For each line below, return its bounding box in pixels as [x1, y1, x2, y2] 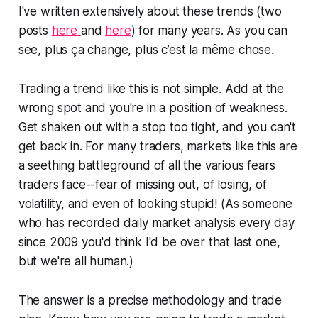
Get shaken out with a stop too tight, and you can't [18, 120, 297, 135]
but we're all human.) [18, 254, 134, 269]
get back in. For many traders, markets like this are [18, 139, 297, 154]
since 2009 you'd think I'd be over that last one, [18, 235, 280, 250]
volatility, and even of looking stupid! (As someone [18, 197, 293, 212]
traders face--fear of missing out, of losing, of [18, 177, 267, 192]
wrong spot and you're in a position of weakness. [18, 101, 287, 116]
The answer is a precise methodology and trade [18, 293, 283, 308]
